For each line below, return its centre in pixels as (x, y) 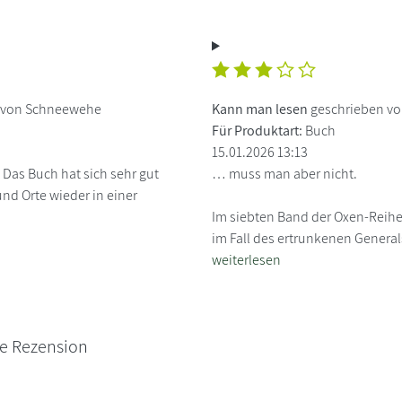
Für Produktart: (257, 130)
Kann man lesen (261, 109)
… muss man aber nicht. (284, 173)
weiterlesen (246, 259)
